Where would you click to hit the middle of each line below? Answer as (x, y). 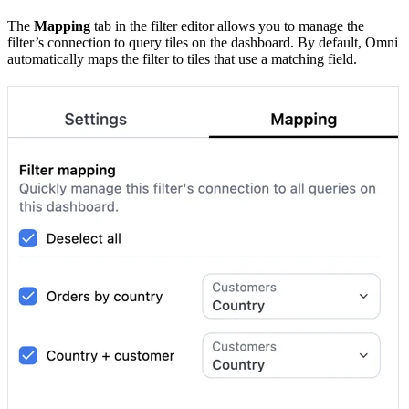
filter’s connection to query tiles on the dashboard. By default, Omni (203, 42)
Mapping (62, 26)
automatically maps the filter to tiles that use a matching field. (182, 58)
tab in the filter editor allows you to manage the (227, 26)
